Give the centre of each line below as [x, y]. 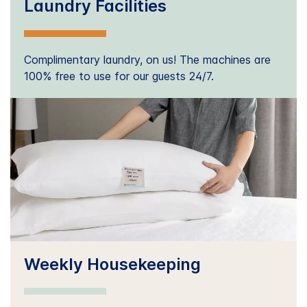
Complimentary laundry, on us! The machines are [147, 59]
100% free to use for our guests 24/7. [119, 76]
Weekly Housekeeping [112, 264]
